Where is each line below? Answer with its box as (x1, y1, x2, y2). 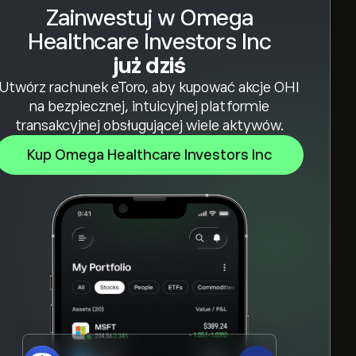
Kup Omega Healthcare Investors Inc (27, 147, 272, 163)
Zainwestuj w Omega (45, 6, 253, 30)
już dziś (114, 53, 185, 78)
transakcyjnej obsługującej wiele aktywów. (14, 118, 284, 133)
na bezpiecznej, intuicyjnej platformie (29, 99, 269, 114)
